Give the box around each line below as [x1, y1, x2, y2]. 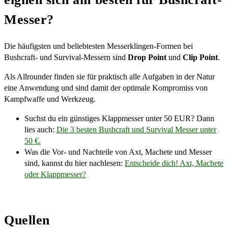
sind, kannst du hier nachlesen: [24, 158, 125, 167]
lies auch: [24, 125, 56, 134]
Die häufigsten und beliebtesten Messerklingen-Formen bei [4, 41, 193, 50]
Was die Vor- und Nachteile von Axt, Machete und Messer [24, 147, 212, 156]
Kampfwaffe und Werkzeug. [4, 94, 96, 103]
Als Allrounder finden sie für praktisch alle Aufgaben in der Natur [4, 72, 215, 81]
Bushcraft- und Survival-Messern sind [4, 52, 128, 62]
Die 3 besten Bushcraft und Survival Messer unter [56, 125, 216, 134]
